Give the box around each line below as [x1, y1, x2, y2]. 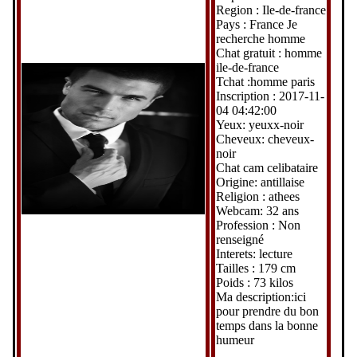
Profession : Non [215, 218, 300, 232]
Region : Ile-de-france [215, 2, 326, 17]
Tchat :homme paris [215, 74, 315, 88]
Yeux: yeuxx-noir [215, 117, 304, 131]
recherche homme [215, 31, 305, 45]
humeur [215, 332, 254, 347]
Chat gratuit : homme [215, 45, 322, 60]
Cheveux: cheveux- [215, 131, 314, 146]
